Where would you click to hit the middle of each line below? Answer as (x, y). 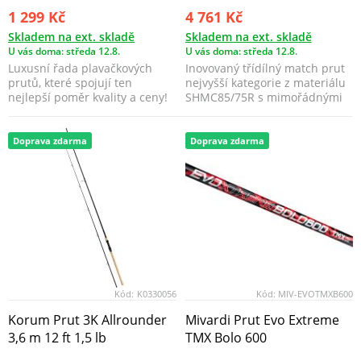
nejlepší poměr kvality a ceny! (88, 98)
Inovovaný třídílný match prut (265, 68)
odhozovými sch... (233, 112)
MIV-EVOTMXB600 (315, 294)
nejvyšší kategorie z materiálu (265, 83)
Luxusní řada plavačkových (80, 68)
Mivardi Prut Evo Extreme (262, 320)
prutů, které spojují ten (70, 83)
